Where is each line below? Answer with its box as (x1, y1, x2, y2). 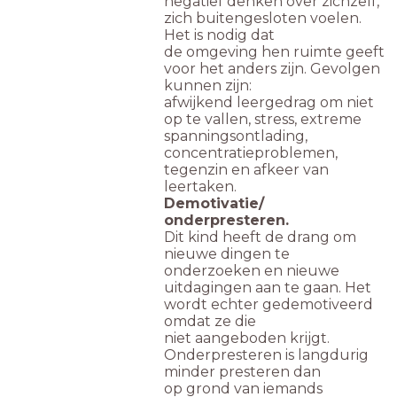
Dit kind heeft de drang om (164, 228, 356, 245)
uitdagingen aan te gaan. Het (164, 278, 371, 296)
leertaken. (164, 177, 237, 195)
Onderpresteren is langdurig (164, 346, 369, 363)
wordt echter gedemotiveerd (164, 295, 373, 313)
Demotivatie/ (164, 194, 264, 212)
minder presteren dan (164, 362, 321, 380)
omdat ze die (164, 312, 256, 330)
